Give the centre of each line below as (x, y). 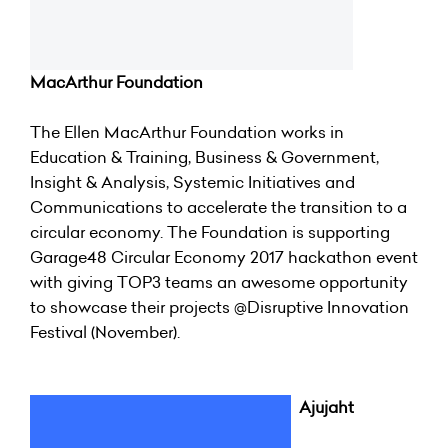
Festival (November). (105, 331)
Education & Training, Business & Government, (204, 156)
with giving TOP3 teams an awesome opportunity (219, 281)
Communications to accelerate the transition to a (218, 206)
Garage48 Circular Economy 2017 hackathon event (224, 256)
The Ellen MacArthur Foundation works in (187, 131)
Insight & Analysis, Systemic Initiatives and (192, 181)
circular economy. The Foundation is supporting (210, 231)
